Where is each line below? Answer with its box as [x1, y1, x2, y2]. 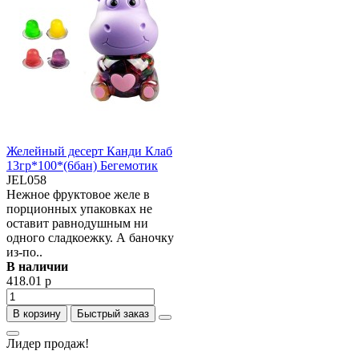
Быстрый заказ [77, 308, 149, 320]
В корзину [13, 308, 61, 320]
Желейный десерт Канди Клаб [6, 144, 172, 158]
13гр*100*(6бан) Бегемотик [6, 159, 158, 172]
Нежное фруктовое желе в [6, 188, 150, 201]
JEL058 [6, 173, 46, 187]
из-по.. [6, 245, 42, 259]
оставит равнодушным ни [6, 216, 148, 230]
